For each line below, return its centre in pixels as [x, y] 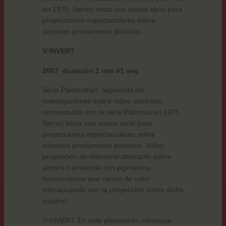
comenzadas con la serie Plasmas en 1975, [112, 112]
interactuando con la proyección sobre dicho [113, 190]
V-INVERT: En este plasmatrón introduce [107, 221]
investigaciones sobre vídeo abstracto [103, 101]
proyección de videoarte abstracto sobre [107, 157]
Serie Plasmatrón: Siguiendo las [93, 90]
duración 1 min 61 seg [101, 70]
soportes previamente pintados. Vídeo [103, 146]
